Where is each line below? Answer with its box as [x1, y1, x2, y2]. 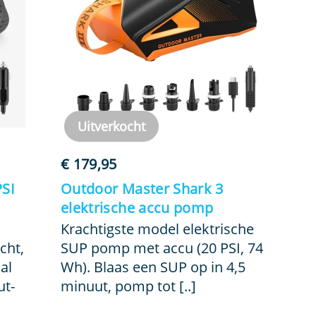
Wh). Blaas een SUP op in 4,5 [60, 257, 245, 276]
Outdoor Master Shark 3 [60, 179, 224, 198]
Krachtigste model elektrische [60, 219, 254, 238]
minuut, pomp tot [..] [60, 276, 196, 296]
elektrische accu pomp [60, 198, 214, 217]
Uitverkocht [77, 117, 145, 135]
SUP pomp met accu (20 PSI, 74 [60, 238, 263, 257]
